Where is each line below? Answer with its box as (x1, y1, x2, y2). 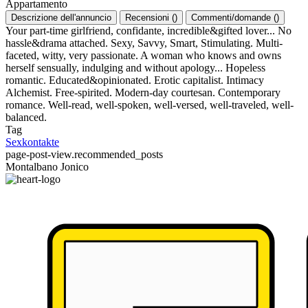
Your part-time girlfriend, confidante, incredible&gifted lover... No (5, 25, 291, 36)
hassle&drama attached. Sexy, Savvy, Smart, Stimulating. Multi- (5, 37, 283, 49)
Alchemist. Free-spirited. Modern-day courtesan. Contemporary (5, 87, 280, 98)
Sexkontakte (5, 136, 59, 148)
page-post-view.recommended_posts (5, 148, 163, 160)
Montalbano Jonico (5, 161, 89, 173)
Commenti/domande (191, 12, 274, 23)
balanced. (5, 111, 47, 123)
